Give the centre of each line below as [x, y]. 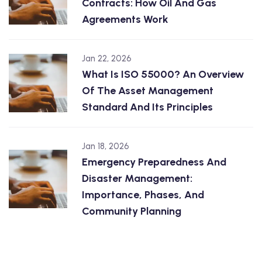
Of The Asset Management [148, 91]
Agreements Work [125, 19]
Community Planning [132, 211]
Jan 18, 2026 [106, 146]
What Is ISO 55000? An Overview [163, 74]
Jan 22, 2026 [107, 58]
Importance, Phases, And [143, 195]
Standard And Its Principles [147, 107]
